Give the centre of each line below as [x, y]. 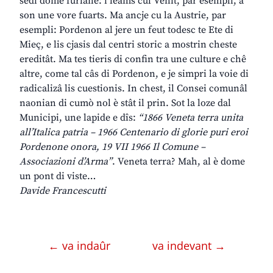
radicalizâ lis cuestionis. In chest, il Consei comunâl [133, 89]
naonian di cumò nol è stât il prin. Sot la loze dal [125, 103]
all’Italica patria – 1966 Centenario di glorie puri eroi [134, 133]
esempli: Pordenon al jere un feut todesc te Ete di [126, 30]
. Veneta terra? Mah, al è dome [179, 162]
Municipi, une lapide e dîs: [79, 118]
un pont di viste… [58, 176]
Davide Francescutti [63, 191]
